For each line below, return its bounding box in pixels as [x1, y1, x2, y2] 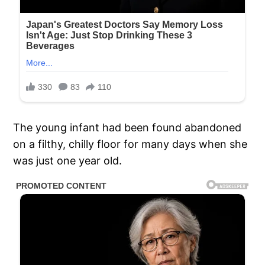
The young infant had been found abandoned [13, 121, 242, 134]
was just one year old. [13, 154, 122, 167]
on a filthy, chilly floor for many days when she [13, 138, 248, 151]
